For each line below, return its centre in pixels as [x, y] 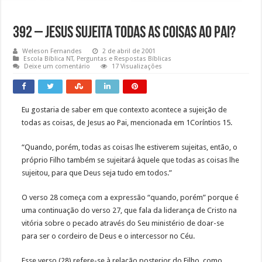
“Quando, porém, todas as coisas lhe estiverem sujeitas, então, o [130, 147]
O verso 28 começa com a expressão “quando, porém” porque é [130, 198]
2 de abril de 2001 [129, 51]
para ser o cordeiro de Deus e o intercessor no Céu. [108, 236]
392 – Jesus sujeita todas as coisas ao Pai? [125, 34]
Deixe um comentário [57, 67]
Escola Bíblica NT [49, 59]
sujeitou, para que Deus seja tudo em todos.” [97, 173]
